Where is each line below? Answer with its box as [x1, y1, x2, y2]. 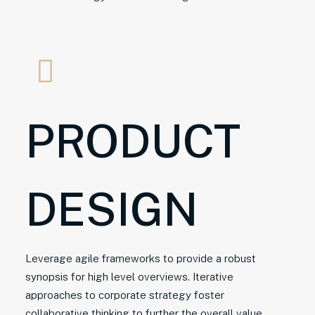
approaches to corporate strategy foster [25, 289, 224, 301]
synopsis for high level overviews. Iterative [25, 271, 233, 283]
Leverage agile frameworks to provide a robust [25, 252, 256, 264]
